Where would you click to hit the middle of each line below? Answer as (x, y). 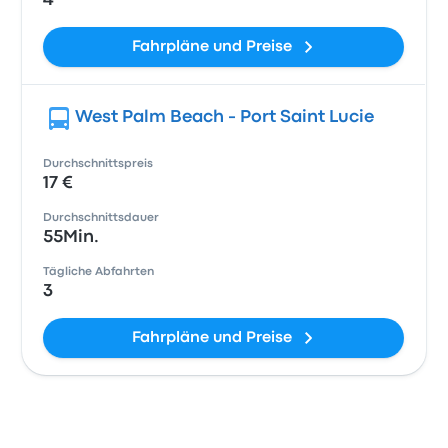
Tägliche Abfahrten (99, 272)
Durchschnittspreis (98, 164)
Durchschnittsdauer (101, 218)
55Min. (71, 237)
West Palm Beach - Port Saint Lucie (225, 117)
